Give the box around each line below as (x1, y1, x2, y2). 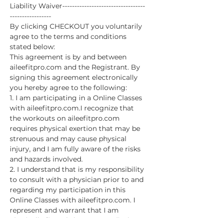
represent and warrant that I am (10, 206, 121, 215)
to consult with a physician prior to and (10, 175, 145, 184)
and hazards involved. (10, 155, 83, 163)
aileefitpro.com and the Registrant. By (10, 63, 142, 72)
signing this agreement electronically (10, 73, 140, 82)
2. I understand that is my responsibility (10, 165, 146, 174)
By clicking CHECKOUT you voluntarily (10, 22, 144, 31)
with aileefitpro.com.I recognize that (10, 104, 136, 112)
